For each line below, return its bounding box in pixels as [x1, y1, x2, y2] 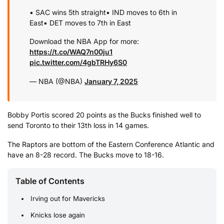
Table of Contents [15, 176, 84, 186]
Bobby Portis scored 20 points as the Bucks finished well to [7, 110, 201, 119]
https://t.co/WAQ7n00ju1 [29, 47, 112, 56]
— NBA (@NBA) [29, 76, 84, 85]
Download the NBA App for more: [29, 37, 139, 46]
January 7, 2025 [84, 76, 138, 85]
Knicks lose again [30, 210, 85, 219]
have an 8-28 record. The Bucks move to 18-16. [7, 150, 164, 159]
